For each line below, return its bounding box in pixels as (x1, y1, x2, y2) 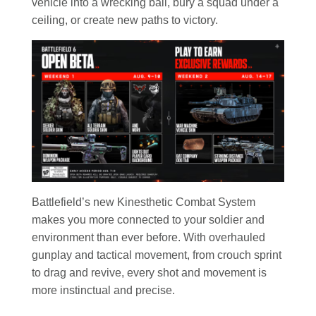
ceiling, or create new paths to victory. (32, 13, 218, 26)
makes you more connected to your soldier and (32, 214, 265, 226)
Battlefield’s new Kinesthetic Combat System (32, 196, 255, 209)
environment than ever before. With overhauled (32, 231, 265, 244)
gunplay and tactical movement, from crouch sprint (32, 249, 281, 262)
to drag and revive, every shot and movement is (32, 267, 267, 279)
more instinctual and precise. (32, 284, 175, 297)
